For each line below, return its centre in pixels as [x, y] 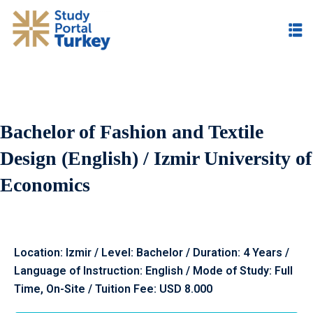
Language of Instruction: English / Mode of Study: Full [153, 271]
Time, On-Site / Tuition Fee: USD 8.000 [113, 289]
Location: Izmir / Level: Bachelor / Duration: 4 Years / [152, 253]
